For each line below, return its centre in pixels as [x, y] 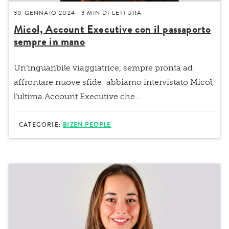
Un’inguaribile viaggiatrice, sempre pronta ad [103, 67]
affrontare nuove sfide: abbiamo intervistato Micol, [114, 82]
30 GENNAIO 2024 [44, 13]
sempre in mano [49, 41]
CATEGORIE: [41, 125]
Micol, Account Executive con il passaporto [112, 29]
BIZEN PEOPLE [87, 125]
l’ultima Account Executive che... [77, 96]
